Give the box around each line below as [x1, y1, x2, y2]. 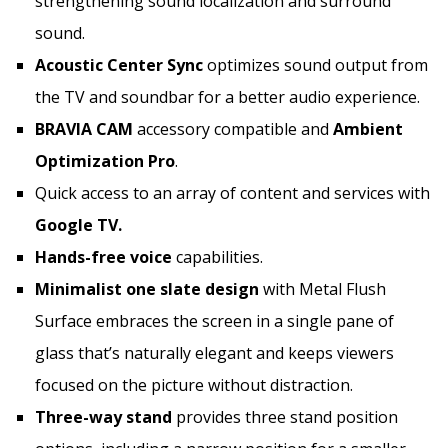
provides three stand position [176, 405, 398, 428]
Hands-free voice [35, 245, 176, 268]
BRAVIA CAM [35, 117, 137, 140]
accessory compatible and [137, 117, 329, 140]
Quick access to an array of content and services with [35, 181, 430, 204]
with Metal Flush [259, 277, 386, 300]
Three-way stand [35, 405, 176, 428]
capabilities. [176, 245, 263, 268]
